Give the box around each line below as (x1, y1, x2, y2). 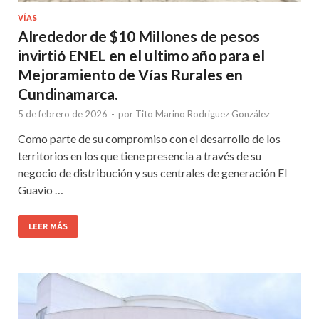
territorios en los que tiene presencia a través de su (18, 148, 261, 162)
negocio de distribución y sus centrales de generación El (18, 165, 287, 179)
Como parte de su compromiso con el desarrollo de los (18, 131, 281, 145)
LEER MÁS (28, 221, 68, 231)
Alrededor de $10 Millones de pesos (18, 26, 260, 45)
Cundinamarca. (18, 84, 117, 103)
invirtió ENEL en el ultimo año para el (18, 46, 265, 64)
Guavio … (18, 182, 63, 197)
